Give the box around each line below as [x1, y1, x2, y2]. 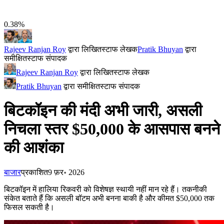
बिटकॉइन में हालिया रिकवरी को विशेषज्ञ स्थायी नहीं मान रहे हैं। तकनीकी [4, 184, 207, 193]
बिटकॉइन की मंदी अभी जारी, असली [4, 101, 202, 120]
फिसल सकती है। [4, 202, 54, 211]
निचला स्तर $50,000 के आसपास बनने [4, 120, 220, 138]
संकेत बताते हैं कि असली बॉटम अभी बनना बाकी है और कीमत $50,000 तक [4, 193, 214, 202]
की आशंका [4, 138, 63, 157]
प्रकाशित [21, 167, 48, 176]
